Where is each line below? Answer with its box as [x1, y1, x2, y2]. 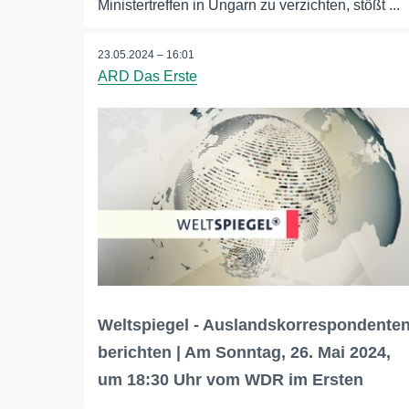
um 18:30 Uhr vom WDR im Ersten [98, 371, 363, 390]
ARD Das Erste [98, 68, 197, 85]
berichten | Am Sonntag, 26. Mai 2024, [98, 343, 391, 362]
